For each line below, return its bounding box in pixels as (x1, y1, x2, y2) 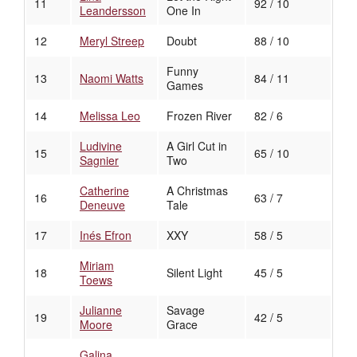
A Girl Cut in (167, 138, 227, 155)
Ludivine (80, 138, 122, 155)
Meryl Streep (80, 33, 144, 49)
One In (167, 2, 201, 19)
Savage (167, 302, 205, 319)
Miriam (80, 257, 114, 274)
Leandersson (80, 2, 146, 19)
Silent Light (167, 265, 222, 281)
